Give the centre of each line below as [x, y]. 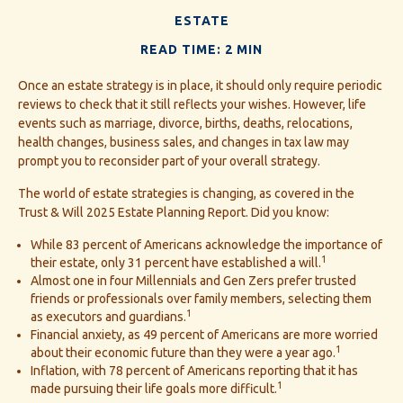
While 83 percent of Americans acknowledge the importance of [206, 245]
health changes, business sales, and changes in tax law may [184, 143]
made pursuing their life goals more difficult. [154, 389]
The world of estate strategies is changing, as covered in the [186, 194]
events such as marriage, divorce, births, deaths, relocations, [185, 124]
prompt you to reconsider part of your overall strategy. [169, 161]
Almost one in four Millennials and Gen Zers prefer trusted [193, 281]
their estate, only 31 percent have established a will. [176, 263]
